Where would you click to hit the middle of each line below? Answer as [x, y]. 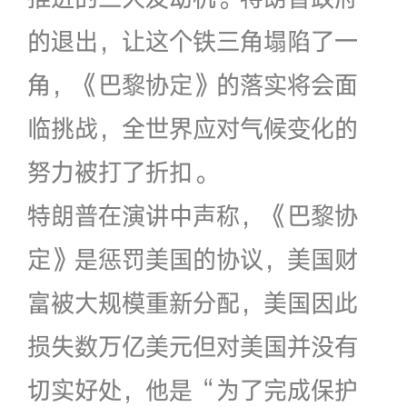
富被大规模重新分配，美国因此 [192, 302]
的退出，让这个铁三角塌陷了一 [192, 40]
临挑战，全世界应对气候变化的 [192, 128]
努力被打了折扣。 [121, 171]
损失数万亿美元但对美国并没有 [192, 346]
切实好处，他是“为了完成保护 [192, 389]
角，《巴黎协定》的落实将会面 [192, 84]
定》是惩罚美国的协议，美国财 [192, 258]
